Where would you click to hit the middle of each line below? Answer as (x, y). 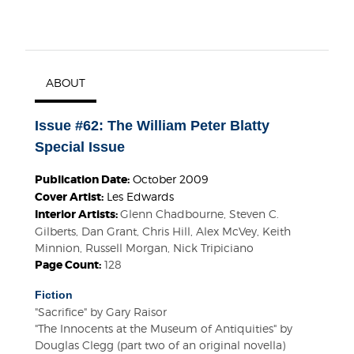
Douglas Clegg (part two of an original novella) (160, 345)
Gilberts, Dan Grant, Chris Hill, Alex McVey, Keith (163, 232)
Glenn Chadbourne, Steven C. (200, 214)
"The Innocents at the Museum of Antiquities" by (164, 329)
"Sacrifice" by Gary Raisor (101, 312)
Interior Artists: (77, 215)
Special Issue (80, 147)
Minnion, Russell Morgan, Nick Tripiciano (144, 248)
